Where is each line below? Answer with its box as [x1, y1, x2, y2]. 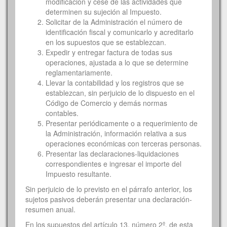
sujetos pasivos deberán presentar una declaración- [25, 194, 192, 204]
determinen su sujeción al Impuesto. [46, 6, 162, 17]
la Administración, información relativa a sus [46, 128, 186, 138]
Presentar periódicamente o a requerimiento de [46, 118, 198, 128]
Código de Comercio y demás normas [46, 97, 167, 108]
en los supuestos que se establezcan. [46, 36, 166, 47]
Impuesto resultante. [46, 168, 111, 179]
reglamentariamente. [46, 67, 112, 78]
